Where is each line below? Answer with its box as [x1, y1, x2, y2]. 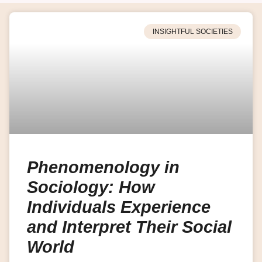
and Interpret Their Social [27, 217, 232, 236]
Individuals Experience [27, 197, 211, 216]
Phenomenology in [27, 157, 180, 177]
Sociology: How [27, 177, 155, 196]
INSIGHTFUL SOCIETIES [152, 27, 233, 36]
